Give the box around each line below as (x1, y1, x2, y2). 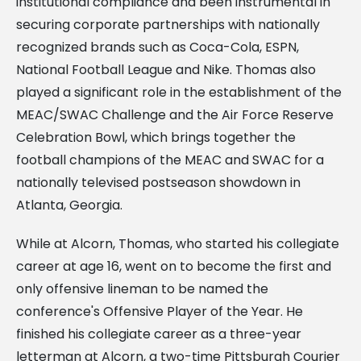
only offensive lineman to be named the (16, 279, 268, 298)
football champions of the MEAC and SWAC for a (16, 150, 324, 169)
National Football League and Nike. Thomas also (16, 60, 316, 79)
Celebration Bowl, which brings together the (16, 127, 296, 147)
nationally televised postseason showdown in (16, 172, 301, 192)
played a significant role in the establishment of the (16, 82, 342, 102)
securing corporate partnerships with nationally (16, 15, 320, 34)
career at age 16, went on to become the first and (16, 256, 331, 276)
